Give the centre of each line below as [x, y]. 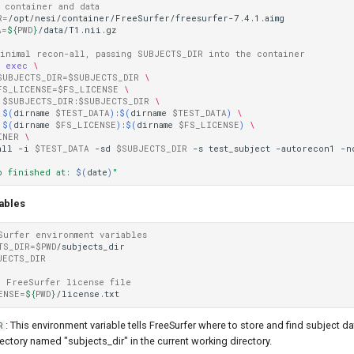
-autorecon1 [306, 148]
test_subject [240, 148]
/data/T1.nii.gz [77, 30]
